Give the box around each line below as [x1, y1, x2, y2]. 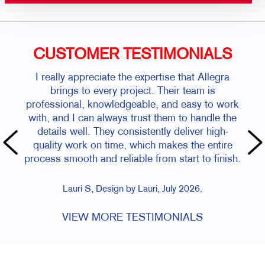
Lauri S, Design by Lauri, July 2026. [63, 185, 202, 194]
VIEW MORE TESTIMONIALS [62, 212, 203, 223]
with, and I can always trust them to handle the [28, 113, 237, 124]
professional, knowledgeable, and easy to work [26, 99, 239, 110]
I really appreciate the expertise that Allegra [35, 72, 230, 83]
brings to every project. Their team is [50, 86, 215, 96]
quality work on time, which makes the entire [33, 140, 232, 151]
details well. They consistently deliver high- [37, 127, 228, 137]
